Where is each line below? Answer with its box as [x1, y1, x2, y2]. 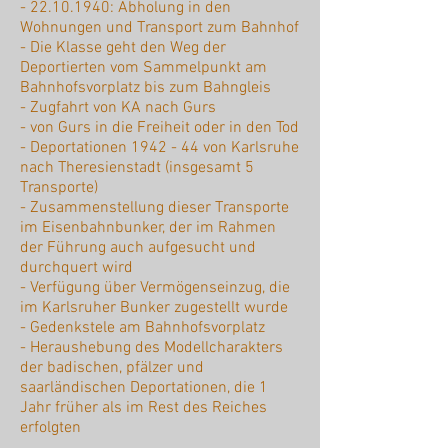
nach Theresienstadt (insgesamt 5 [20, 158, 254, 179]
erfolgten [20, 418, 81, 439]
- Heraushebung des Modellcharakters [20, 338, 283, 359]
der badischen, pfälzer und [20, 358, 204, 379]
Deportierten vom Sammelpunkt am [20, 58, 267, 79]
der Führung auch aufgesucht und [20, 238, 256, 259]
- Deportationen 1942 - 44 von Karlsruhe [20, 138, 299, 159]
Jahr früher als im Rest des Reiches [20, 398, 267, 419]
